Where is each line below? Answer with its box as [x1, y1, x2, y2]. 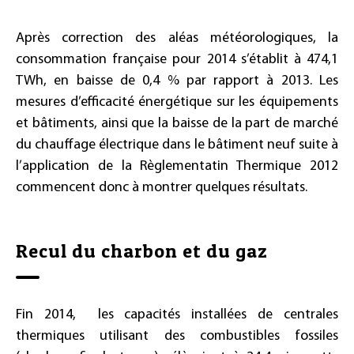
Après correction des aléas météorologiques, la [16, 31, 338, 46]
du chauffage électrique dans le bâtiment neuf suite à [16, 137, 338, 153]
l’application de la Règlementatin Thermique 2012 [16, 159, 338, 174]
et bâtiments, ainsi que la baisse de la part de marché [16, 116, 338, 131]
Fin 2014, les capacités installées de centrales [16, 307, 338, 322]
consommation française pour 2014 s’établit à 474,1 [16, 52, 338, 67]
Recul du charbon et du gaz [16, 239, 268, 262]
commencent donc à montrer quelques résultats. [16, 180, 307, 195]
